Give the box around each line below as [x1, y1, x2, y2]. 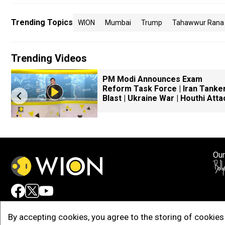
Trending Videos [11, 52, 87, 64]
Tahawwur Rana [172, 19, 224, 27]
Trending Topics [11, 18, 73, 27]
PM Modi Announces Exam [102, 74, 202, 84]
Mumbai [105, 19, 131, 27]
